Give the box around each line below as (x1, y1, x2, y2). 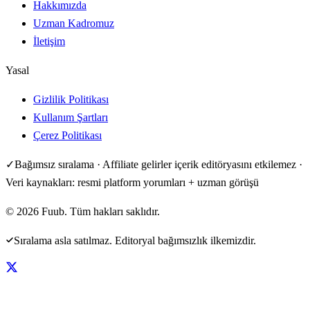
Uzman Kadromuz (33, 17, 114, 29)
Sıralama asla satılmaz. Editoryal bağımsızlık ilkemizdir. (14, 234, 256, 246)
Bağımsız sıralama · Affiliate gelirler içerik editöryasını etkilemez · (15, 158, 302, 170)
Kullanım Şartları (33, 111, 108, 123)
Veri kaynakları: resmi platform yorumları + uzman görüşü (6, 176, 259, 188)
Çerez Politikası (33, 129, 102, 141)
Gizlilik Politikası (33, 93, 109, 105)
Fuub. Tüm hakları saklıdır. (39, 205, 160, 217)
